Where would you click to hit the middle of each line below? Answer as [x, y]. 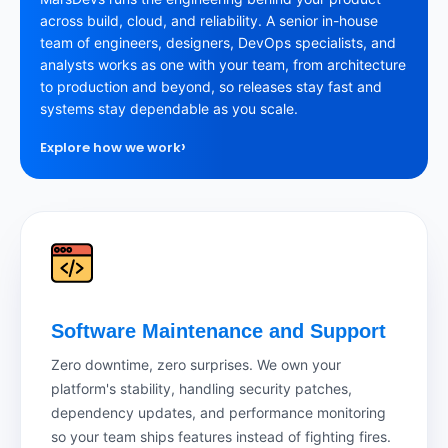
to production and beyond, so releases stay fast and [211, 87]
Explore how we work [110, 147]
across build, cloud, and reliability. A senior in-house [209, 21]
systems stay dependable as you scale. [169, 109]
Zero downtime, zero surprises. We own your [196, 364]
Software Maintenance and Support [218, 330]
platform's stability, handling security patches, [201, 388]
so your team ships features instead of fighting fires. [221, 436]
